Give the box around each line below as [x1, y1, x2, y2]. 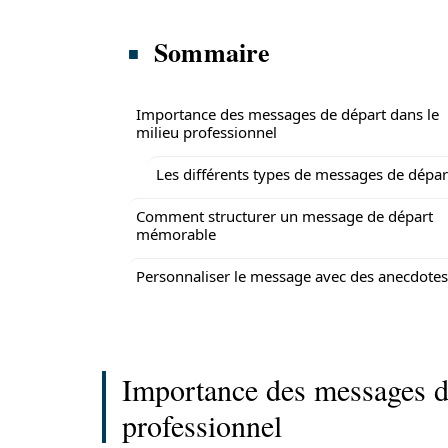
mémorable [136, 224, 216, 244]
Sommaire [154, 33, 271, 71]
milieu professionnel [136, 122, 277, 142]
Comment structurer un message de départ [136, 206, 433, 226]
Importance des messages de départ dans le [136, 104, 439, 124]
